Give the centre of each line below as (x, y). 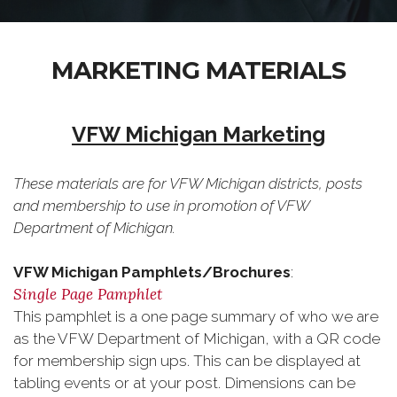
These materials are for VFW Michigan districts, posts (188, 183)
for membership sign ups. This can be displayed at (187, 361)
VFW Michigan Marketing (198, 134)
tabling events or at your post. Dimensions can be (184, 383)
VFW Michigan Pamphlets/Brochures (152, 272)
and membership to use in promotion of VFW (161, 206)
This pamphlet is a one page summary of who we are (196, 316)
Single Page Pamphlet (88, 294)
